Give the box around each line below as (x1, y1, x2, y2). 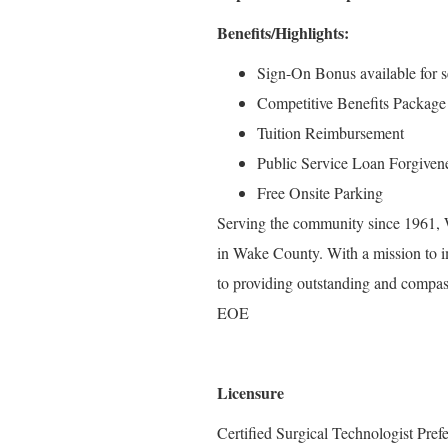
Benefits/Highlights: (217, 21, 349, 44)
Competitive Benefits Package (257, 92, 446, 113)
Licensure (217, 381, 284, 404)
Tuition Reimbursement (257, 122, 404, 143)
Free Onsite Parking (257, 182, 383, 203)
